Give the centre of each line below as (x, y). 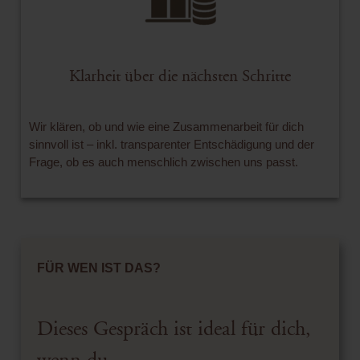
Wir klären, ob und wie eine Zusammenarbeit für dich (166, 127)
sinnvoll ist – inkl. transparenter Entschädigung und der (172, 145)
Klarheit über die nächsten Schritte (180, 77)
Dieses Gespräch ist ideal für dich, (174, 330)
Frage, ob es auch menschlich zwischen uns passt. (164, 162)
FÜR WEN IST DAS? (99, 268)
